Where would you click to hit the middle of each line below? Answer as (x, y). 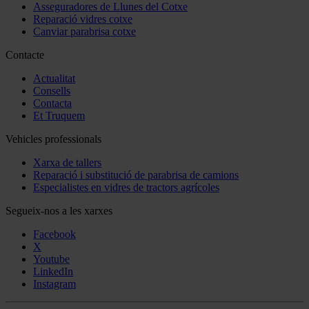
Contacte (25, 55)
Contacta (52, 103)
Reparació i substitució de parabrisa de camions (136, 175)
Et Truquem (59, 116)
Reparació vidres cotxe (83, 19)
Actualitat (54, 79)
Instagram (54, 284)
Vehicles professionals (53, 139)
